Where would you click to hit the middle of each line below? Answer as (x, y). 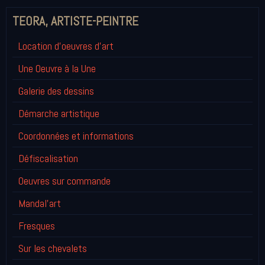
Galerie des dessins (56, 91)
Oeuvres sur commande (64, 181)
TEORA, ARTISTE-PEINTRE (75, 21)
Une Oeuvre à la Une (57, 68)
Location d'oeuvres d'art (66, 46)
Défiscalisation (48, 158)
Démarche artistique (59, 113)
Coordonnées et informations (76, 136)
